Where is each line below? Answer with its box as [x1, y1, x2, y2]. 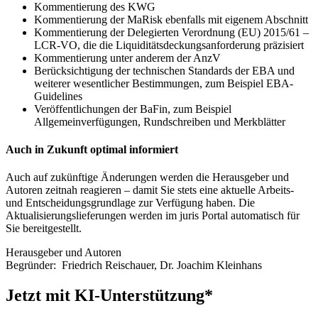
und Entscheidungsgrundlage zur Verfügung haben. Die [6, 197, 255, 209]
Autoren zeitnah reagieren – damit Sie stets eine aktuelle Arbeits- [6, 184, 294, 197]
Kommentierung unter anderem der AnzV [34, 51, 221, 64]
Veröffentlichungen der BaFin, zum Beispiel [34, 102, 231, 115]
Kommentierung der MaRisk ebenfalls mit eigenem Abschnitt [34, 13, 308, 26]
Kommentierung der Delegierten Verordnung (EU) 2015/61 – [34, 26, 309, 38]
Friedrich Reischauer [62, 259, 154, 272]
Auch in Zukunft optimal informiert [6, 143, 178, 155]
